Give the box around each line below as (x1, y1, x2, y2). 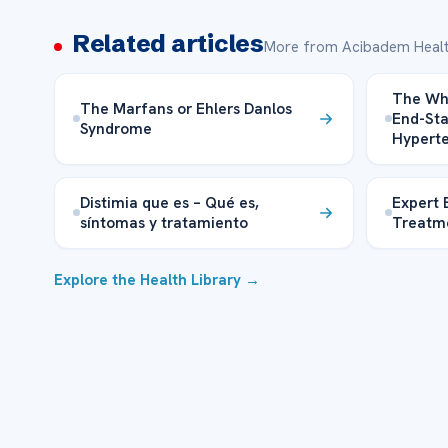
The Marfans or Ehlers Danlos (79, 97, 292, 119)
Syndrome (79, 117, 152, 139)
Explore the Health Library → (53, 269, 260, 290)
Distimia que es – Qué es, (79, 191, 259, 213)
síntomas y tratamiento (79, 211, 248, 233)
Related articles (71, 28, 264, 58)
